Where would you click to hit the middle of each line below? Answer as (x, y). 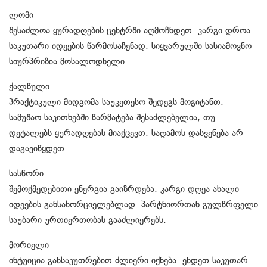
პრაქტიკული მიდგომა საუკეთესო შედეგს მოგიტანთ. (116, 102)
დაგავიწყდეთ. (38, 148)
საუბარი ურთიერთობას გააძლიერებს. (88, 220)
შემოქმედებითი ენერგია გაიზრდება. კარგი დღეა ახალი (124, 189)
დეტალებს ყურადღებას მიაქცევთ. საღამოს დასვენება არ (126, 133)
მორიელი (29, 245)
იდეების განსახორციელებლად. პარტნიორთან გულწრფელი (133, 204)
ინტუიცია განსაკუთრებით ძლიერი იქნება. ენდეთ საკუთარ (128, 260)
